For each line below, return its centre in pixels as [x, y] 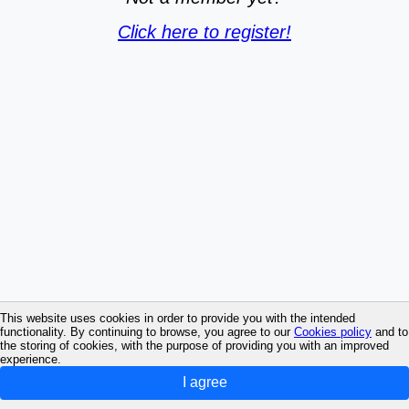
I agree [204, 383]
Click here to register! [204, 32]
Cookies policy [333, 331]
